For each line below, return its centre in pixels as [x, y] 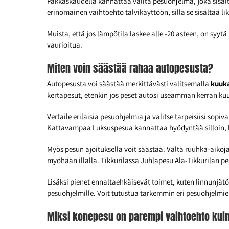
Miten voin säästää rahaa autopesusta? [130, 68]
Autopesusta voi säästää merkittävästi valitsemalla [129, 84]
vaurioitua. [65, 45]
